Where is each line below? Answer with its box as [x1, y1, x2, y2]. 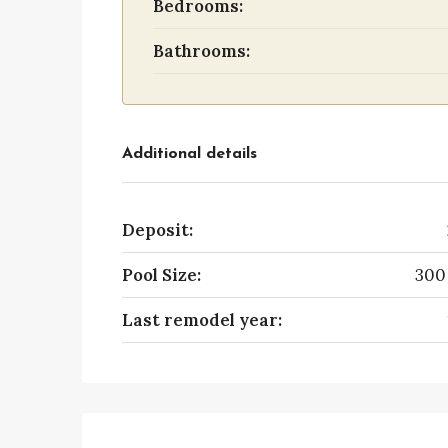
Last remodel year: [122, 309, 282, 331]
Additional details [122, 146, 257, 162]
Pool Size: [122, 264, 201, 286]
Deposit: [122, 219, 193, 241]
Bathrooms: [153, 40, 250, 62]
